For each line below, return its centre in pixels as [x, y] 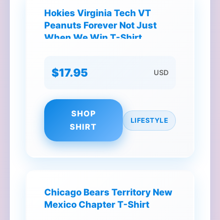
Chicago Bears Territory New [108, 192]
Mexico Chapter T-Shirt [97, 204]
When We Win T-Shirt [93, 37]
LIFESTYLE [149, 120]
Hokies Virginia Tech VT [97, 13]
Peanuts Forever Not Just [100, 25]
